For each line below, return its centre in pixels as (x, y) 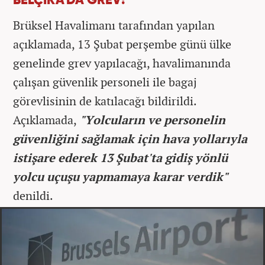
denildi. (33, 195)
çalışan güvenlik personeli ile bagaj (105, 82)
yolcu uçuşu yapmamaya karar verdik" (120, 176)
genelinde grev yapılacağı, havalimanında (122, 63)
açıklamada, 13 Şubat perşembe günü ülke (122, 44)
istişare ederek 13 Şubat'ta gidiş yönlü (120, 157)
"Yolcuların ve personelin (151, 119)
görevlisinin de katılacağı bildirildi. (105, 101)
